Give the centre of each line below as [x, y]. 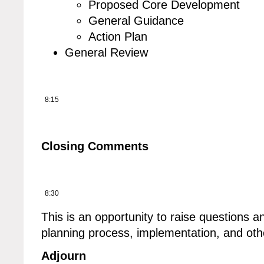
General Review [106, 53]
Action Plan [118, 37]
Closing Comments [95, 146]
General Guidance [136, 21]
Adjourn [64, 256]
